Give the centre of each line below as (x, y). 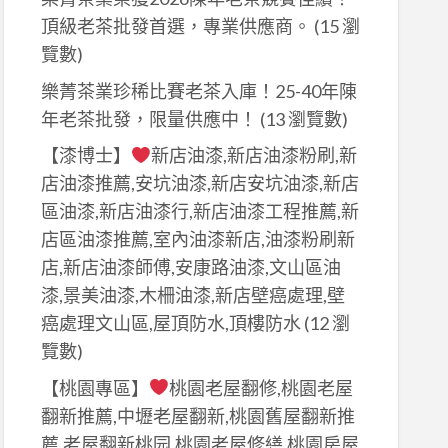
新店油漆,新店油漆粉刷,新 (254, 155)
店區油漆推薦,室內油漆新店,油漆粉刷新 (197, 239)
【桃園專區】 (94, 387)
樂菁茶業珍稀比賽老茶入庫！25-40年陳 (198, 90)
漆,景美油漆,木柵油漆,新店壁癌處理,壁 (192, 295)
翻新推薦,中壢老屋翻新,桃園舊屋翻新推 (197, 415)
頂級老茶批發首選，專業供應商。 (175, 26)
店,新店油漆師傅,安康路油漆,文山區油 (190, 267)
